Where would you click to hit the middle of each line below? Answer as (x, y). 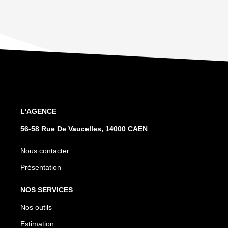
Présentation (41, 167)
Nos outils (36, 207)
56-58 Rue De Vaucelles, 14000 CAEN (84, 129)
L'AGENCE (38, 111)
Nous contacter (45, 150)
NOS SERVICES (47, 190)
